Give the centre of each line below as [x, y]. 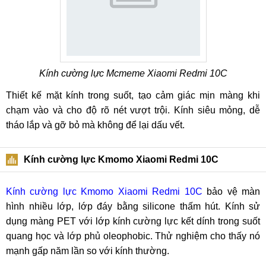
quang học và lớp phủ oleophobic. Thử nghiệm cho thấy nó [133, 236]
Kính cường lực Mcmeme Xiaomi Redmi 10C [133, 73]
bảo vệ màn [231, 191]
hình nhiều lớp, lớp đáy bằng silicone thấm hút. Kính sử [133, 206]
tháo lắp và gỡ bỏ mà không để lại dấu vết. [95, 125]
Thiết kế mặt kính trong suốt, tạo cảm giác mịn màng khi [133, 95]
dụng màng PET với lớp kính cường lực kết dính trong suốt [133, 221]
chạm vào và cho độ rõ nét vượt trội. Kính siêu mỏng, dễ [133, 110]
